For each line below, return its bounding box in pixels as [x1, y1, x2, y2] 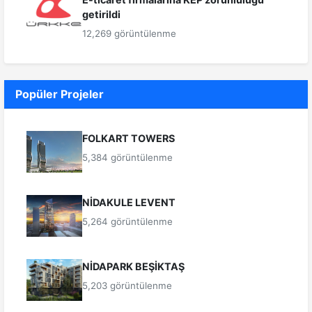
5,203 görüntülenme [82, 280, 172, 292]
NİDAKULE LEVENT [82, 196, 175, 209]
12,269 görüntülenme [82, 28, 176, 40]
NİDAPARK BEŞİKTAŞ [82, 260, 185, 273]
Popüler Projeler [15, 87, 104, 102]
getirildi [82, 8, 120, 21]
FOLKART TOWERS [82, 132, 175, 145]
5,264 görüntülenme [82, 216, 173, 228]
